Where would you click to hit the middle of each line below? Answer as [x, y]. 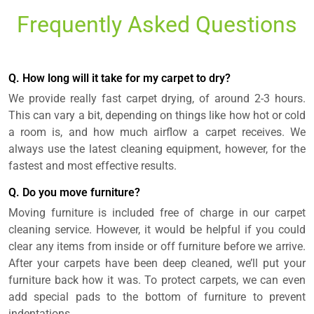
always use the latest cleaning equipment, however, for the [157, 149]
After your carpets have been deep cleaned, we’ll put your [157, 264]
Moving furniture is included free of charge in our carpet [157, 213]
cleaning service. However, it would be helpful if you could [157, 230]
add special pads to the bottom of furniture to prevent [157, 297]
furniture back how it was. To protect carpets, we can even [157, 280]
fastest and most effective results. [93, 166]
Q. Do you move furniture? [74, 193]
